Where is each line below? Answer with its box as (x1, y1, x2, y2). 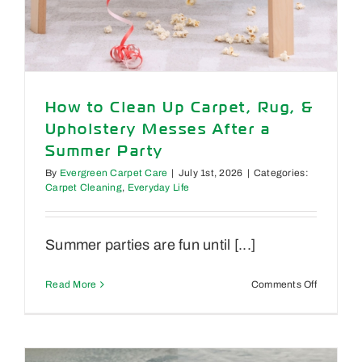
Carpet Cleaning (44, 182, 123, 194)
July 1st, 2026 (178, 167, 243, 179)
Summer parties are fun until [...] (44, 237, 256, 254)
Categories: (253, 167, 309, 179)
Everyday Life (127, 182, 190, 194)
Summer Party (44, 141, 164, 160)
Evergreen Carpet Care (59, 167, 168, 179)
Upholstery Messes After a (44, 120, 271, 138)
